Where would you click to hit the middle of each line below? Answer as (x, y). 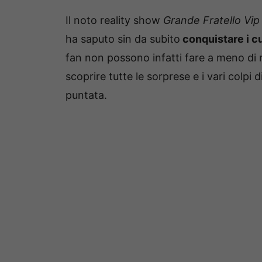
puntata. (86, 95)
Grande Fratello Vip (211, 20)
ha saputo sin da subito (123, 39)
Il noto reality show (114, 20)
